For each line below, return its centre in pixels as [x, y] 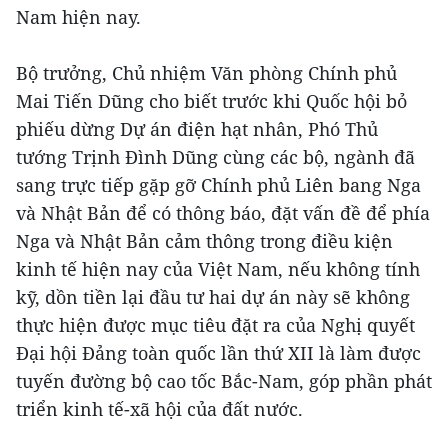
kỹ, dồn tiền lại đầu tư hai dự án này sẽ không [213, 297]
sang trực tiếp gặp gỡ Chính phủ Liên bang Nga [218, 185]
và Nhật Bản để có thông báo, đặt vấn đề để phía [223, 213]
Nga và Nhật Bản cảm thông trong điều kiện [204, 241]
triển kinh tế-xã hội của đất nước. [159, 409]
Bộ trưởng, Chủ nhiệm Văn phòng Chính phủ [206, 73]
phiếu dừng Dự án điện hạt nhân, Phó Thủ [197, 129]
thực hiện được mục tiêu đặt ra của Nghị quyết [215, 325]
